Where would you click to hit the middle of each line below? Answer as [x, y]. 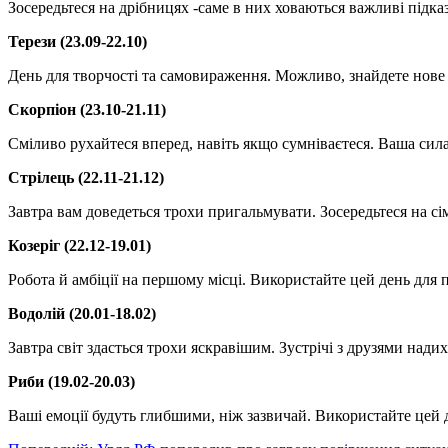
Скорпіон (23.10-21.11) [87, 110]
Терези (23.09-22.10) [77, 42]
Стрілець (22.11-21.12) [86, 178]
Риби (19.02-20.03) [71, 382]
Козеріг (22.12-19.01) [79, 246]
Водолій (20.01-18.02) [82, 314]
